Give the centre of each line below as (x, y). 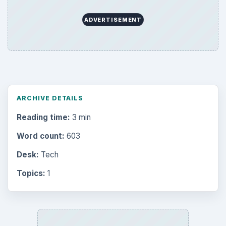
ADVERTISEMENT (113, 20)
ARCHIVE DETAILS (50, 98)
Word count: (40, 136)
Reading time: (43, 117)
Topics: (31, 174)
